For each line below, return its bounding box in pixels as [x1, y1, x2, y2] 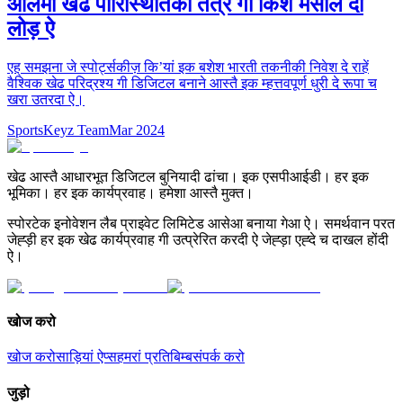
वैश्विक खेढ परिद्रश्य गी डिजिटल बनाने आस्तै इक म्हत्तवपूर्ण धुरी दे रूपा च [7, 75, 377, 91]
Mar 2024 [109, 121, 165, 138]
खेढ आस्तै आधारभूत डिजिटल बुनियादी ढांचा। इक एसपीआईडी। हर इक [7, 168, 369, 184]
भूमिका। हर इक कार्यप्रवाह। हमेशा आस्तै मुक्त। [7, 184, 254, 201]
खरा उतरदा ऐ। [7, 91, 85, 107]
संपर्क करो [193, 349, 245, 365]
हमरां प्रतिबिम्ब [117, 349, 193, 365]
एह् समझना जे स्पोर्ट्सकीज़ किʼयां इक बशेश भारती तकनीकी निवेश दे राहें [7, 58, 369, 75]
